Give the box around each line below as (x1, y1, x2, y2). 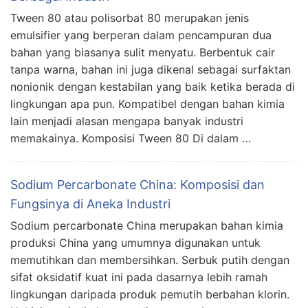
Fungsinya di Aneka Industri (10, 197, 170, 212)
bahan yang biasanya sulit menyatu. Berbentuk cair (10, 45, 275, 60)
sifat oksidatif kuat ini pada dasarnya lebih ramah (10, 270, 267, 285)
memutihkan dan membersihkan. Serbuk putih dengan (10, 253, 289, 267)
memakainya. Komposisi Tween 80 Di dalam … (10, 131, 251, 146)
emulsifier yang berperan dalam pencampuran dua (10, 28, 272, 43)
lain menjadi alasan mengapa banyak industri (10, 114, 243, 129)
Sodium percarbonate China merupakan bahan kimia (10, 219, 283, 233)
